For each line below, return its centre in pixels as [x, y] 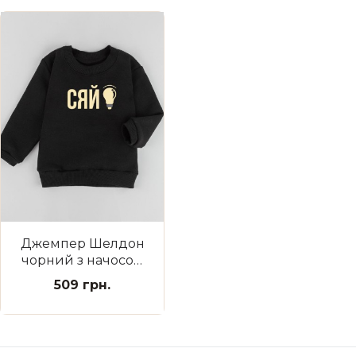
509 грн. [83, 285]
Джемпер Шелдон [82, 244]
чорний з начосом [82, 261]
